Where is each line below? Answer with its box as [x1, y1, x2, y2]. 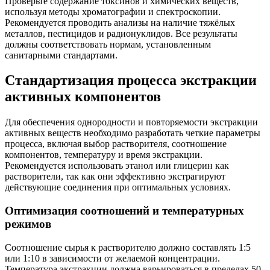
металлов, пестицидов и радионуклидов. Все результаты [5, 28, 237, 39]
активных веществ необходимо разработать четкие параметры [5, 128, 260, 139]
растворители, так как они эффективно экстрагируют [5, 171, 225, 182]
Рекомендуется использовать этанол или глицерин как [5, 160, 229, 171]
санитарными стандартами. [5, 49, 118, 60]
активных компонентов [5, 89, 161, 105]
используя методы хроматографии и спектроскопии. [5, 6, 221, 17]
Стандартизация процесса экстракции [5, 72, 257, 89]
